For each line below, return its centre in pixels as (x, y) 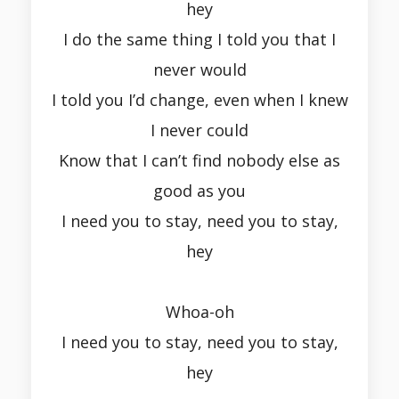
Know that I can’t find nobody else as (199, 161)
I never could (199, 130)
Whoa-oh (199, 312)
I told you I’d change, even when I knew (199, 100)
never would (199, 70)
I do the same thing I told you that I (199, 40)
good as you (199, 191)
